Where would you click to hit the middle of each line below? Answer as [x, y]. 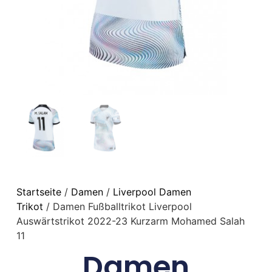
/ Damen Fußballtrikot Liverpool [117, 206]
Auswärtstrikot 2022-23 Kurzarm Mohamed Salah [130, 221]
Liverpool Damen [152, 192]
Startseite [39, 192]
